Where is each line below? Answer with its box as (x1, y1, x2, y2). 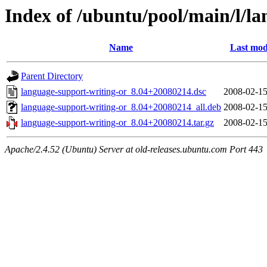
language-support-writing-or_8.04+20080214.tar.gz (21, 117, 214, 128)
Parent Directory (21, 71, 83, 82)
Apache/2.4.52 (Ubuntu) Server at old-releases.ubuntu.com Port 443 (5, 144, 263, 155)
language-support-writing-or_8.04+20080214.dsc (21, 86, 206, 97)
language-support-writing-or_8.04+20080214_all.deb (21, 102, 221, 113)
